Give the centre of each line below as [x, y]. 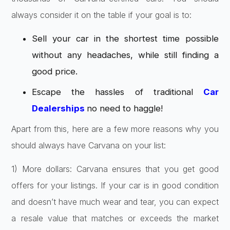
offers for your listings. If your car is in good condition [115, 186]
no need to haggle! [125, 108]
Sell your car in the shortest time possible [125, 38]
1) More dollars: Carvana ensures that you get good [115, 169]
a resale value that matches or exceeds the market [115, 218]
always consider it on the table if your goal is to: [102, 15]
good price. [55, 71]
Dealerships [60, 108]
